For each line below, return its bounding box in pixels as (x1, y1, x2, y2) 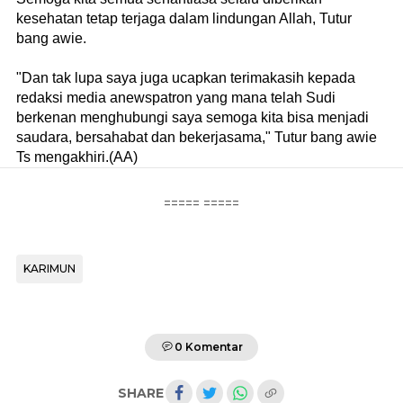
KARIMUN (23, 261, 76, 275)
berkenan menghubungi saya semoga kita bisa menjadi (16, 109, 369, 125)
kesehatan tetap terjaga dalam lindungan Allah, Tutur (16, 10, 352, 26)
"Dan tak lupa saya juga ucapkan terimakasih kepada (16, 69, 355, 85)
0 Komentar (175, 339, 243, 354)
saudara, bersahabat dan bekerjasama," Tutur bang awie (16, 129, 377, 145)
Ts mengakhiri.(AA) (16, 148, 138, 165)
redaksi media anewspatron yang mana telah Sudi (16, 89, 336, 105)
